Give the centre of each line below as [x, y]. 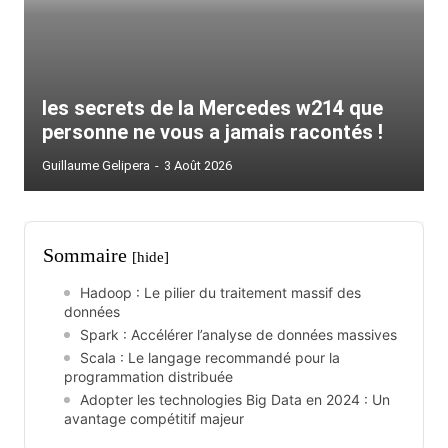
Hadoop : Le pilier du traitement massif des [220, 292]
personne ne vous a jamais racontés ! [212, 132]
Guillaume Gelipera [96, 165]
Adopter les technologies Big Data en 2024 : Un [235, 399]
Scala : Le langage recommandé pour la [210, 357]
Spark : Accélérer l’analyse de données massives [238, 334]
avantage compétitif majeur [154, 418]
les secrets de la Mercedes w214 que [212, 108]
